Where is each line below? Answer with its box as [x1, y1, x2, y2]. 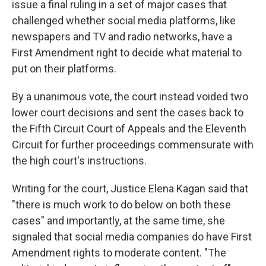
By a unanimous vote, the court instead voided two [12, 90, 248, 103]
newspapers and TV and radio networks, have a [12, 30, 232, 43]
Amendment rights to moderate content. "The [12, 246, 226, 259]
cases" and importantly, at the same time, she [12, 214, 225, 227]
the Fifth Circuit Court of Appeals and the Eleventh [12, 122, 246, 135]
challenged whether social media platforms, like [12, 14, 236, 27]
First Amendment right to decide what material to [12, 46, 242, 59]
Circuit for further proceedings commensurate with [12, 138, 254, 151]
